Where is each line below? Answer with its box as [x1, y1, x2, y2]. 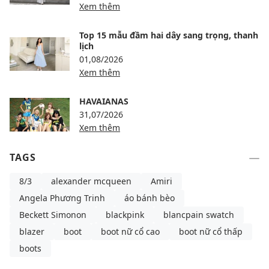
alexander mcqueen [51, 175, 131, 187]
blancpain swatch [163, 209, 234, 220]
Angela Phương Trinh [19, 192, 105, 204]
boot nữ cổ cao [101, 226, 160, 237]
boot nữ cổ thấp [179, 226, 243, 237]
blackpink [106, 209, 144, 220]
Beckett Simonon [19, 209, 86, 220]
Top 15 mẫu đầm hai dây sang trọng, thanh [79, 29, 258, 41]
